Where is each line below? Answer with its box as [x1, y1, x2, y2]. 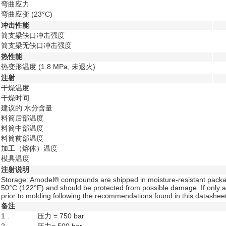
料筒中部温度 [1, 124, 43, 132]
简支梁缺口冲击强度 [1, 31, 65, 39]
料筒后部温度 [1, 114, 43, 122]
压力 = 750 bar [37, 212, 84, 220]
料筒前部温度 [1, 134, 43, 142]
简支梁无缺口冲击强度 [1, 41, 72, 49]
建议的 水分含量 [1, 104, 52, 112]
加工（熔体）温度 [1, 144, 58, 152]
